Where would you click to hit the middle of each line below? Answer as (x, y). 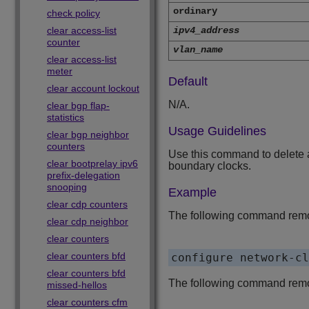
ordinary (195, 11)
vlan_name (198, 50)
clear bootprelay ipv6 (92, 163)
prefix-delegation (83, 175)
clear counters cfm (87, 302)
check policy (73, 13)
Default (188, 82)
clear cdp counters (87, 204)
